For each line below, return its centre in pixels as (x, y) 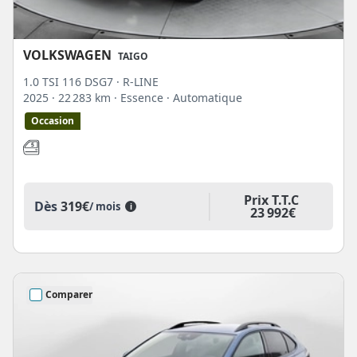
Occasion (53, 120)
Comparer (69, 295)
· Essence (140, 97)
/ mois (107, 207)
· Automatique (204, 97)
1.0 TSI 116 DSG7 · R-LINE (91, 81)
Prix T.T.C (271, 200)
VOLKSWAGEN (67, 55)
